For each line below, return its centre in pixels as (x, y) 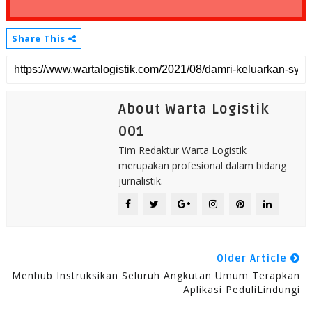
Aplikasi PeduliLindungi (242, 289)
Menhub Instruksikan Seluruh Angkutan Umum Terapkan (156, 275)
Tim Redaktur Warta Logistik (182, 150)
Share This (40, 38)
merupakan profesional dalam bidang (202, 165)
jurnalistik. (140, 180)
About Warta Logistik (194, 109)
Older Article (254, 258)
